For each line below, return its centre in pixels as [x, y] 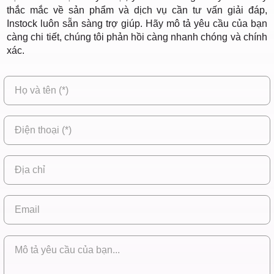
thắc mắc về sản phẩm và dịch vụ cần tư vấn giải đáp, [137, 10]
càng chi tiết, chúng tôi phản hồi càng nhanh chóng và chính [137, 37]
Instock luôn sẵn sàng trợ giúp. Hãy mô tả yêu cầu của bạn [137, 24]
